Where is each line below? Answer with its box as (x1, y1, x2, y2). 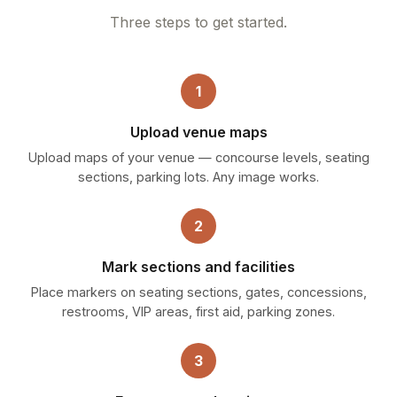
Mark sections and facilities (102, 257, 295, 276)
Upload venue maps (129, 122, 268, 141)
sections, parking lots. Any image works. (78, 168, 319, 184)
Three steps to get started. (110, 12, 287, 31)
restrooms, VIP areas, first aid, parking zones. (62, 303, 335, 319)
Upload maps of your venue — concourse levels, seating (27, 149, 370, 165)
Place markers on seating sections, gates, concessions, (30, 284, 367, 300)
